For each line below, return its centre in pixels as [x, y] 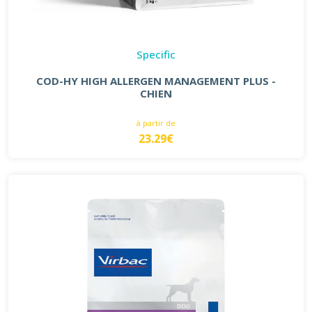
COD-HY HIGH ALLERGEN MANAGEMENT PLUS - [156, 80]
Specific [156, 54]
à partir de [156, 123]
